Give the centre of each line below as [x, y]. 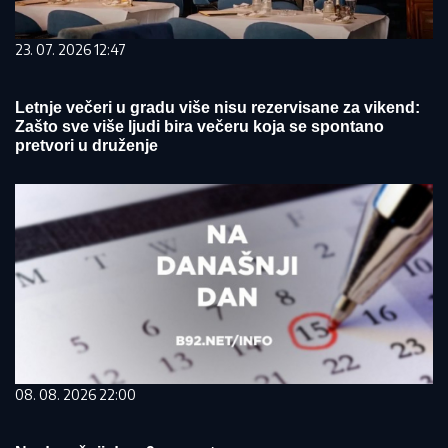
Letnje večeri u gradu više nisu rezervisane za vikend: [217, 107]
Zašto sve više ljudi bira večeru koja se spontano [199, 126]
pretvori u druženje [86, 145]
